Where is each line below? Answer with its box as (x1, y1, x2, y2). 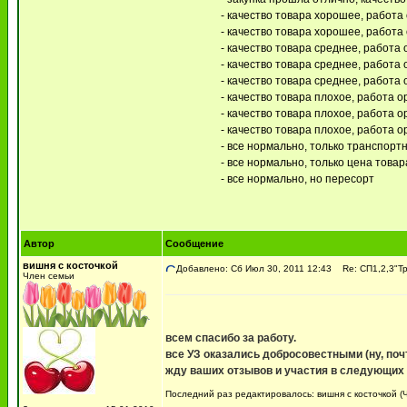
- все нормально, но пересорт (220, 173, 374, 185)
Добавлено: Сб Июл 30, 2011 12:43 (176, 263, 332, 273)
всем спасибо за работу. (165, 332, 296, 344)
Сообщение (165, 238, 223, 249)
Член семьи (23, 271, 74, 281)
